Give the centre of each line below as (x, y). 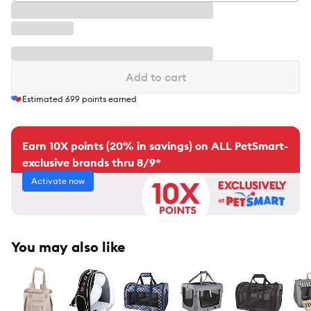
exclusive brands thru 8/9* (92, 163)
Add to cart (155, 77)
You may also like (68, 247)
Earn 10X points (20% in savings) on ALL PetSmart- (155, 146)
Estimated (44, 99)
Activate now (58, 181)
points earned (108, 99)
